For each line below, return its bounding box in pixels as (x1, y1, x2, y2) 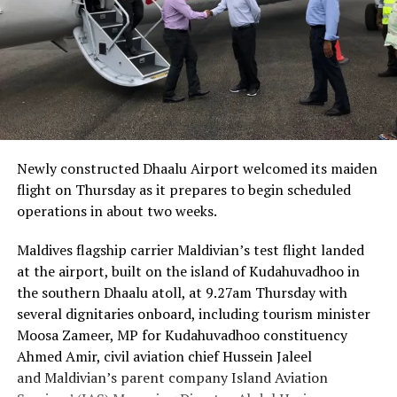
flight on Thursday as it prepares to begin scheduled (16, 180, 351, 200)
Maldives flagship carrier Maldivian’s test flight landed (16, 240, 364, 261)
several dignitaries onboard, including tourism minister (16, 304, 370, 324)
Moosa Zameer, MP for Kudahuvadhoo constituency (16, 325, 347, 346)
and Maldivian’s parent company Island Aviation (16, 368, 328, 388)
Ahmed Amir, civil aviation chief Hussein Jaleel (16, 346, 312, 367)
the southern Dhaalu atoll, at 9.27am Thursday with (16, 283, 347, 303)
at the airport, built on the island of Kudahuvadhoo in (16, 261, 360, 282)
